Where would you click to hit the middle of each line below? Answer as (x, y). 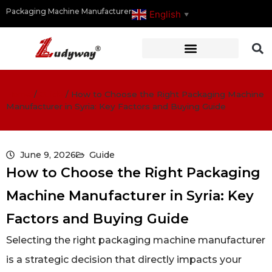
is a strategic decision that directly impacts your (124, 259)
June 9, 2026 (48, 155)
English (165, 14)
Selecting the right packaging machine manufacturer (136, 240)
